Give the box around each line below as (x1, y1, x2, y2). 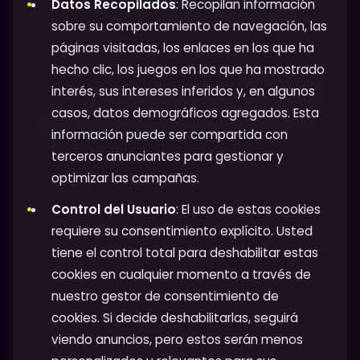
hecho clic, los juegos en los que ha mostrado (51, 60, 325, 78)
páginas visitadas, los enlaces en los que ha (51, 39, 314, 56)
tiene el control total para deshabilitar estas (51, 243, 318, 261)
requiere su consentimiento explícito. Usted (51, 222, 313, 239)
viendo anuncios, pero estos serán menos (51, 330, 303, 348)
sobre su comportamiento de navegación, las (51, 17, 327, 35)
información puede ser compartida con (51, 125, 288, 143)
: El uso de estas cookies (176, 200, 321, 218)
